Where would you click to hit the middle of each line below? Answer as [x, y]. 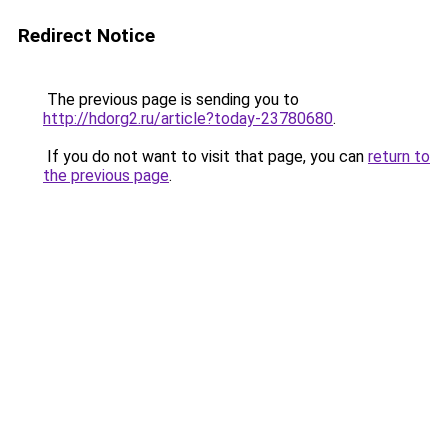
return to [399, 156]
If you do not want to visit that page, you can [205, 156]
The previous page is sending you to [171, 99]
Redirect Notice [86, 35]
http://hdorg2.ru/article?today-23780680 [188, 118]
